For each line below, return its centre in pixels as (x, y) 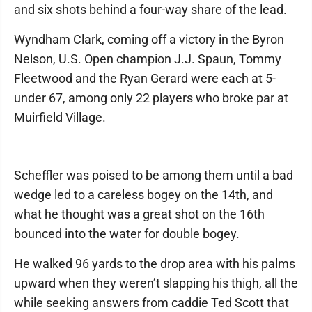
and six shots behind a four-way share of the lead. (150, 9)
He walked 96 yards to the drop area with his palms (155, 264)
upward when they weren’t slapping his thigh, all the (156, 283)
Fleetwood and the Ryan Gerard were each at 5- (145, 78)
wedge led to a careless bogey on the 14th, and (143, 195)
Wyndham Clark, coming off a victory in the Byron (149, 39)
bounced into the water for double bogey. (127, 234)
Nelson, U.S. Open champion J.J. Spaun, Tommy (148, 59)
